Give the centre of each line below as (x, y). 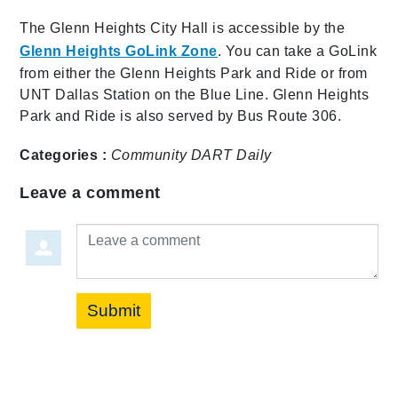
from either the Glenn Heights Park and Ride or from (194, 73)
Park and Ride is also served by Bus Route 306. (181, 115)
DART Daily (231, 155)
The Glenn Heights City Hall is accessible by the (183, 28)
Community (149, 155)
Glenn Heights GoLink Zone (119, 51)
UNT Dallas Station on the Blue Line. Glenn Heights (195, 94)
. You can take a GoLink (297, 51)
